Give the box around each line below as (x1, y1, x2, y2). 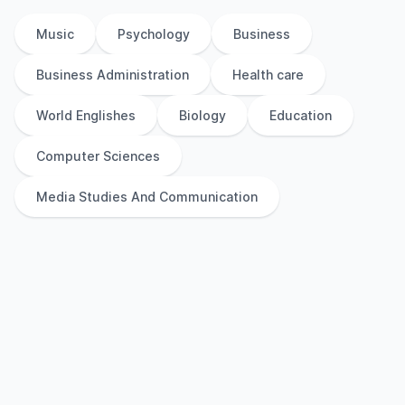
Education (269, 108, 332, 123)
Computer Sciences (36, 148, 160, 164)
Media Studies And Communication (36, 189, 258, 204)
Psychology (118, 26, 190, 42)
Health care (232, 67, 304, 82)
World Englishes (36, 108, 136, 123)
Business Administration (36, 67, 189, 82)
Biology (179, 108, 226, 123)
